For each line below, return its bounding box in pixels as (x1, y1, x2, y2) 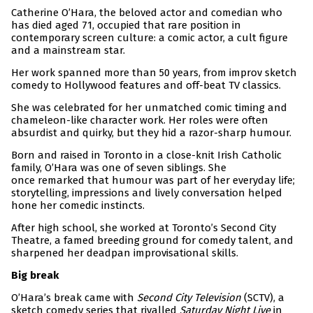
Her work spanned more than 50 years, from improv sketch (11, 66, 297, 80)
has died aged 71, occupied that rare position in (11, 19, 241, 32)
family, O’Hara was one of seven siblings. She (11, 161, 226, 175)
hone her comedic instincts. (11, 199, 145, 212)
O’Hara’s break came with (11, 291, 137, 305)
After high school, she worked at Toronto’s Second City (11, 221, 276, 235)
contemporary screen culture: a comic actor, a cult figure (11, 31, 288, 45)
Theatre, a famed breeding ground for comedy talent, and (11, 234, 293, 247)
